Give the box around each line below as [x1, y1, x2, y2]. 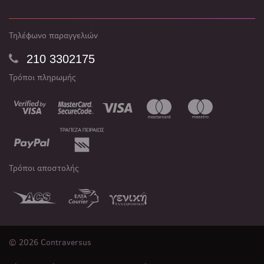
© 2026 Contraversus [9, 237, 91, 248]
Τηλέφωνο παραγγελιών [9, 30, 98, 41]
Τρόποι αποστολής [9, 163, 79, 174]
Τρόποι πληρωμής [9, 72, 76, 83]
